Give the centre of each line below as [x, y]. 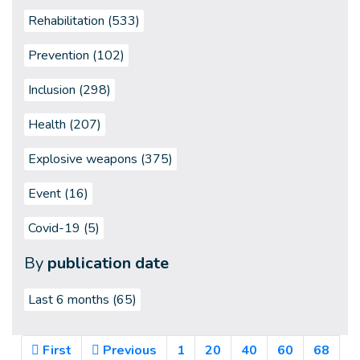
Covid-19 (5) [64, 228]
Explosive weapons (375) [100, 159]
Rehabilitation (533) [84, 21]
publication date [108, 263]
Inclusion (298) [70, 90]
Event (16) [58, 194]
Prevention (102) [76, 55]
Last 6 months [69, 300]
